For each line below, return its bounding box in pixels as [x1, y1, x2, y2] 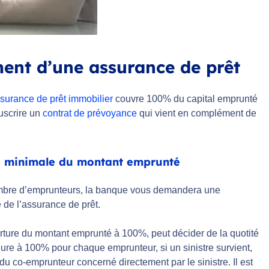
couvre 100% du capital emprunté [113, 94, 258, 104]
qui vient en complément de [137, 108, 256, 118]
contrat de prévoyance [43, 108, 137, 118]
